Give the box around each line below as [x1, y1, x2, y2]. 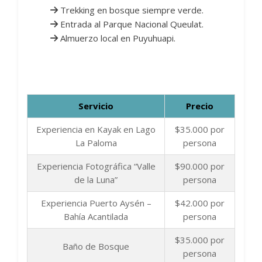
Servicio [78, 100, 113, 112]
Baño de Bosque [63, 240, 129, 253]
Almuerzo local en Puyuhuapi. [58, 32, 175, 44]
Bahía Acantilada [64, 211, 128, 223]
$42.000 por [175, 197, 225, 209]
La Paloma [75, 137, 117, 149]
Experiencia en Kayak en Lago [36, 123, 156, 136]
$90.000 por [175, 160, 225, 173]
